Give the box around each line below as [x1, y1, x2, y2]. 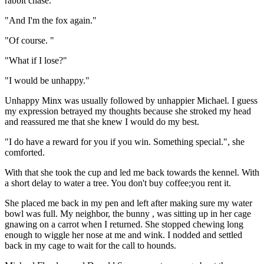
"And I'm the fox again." [5, 15, 97, 25]
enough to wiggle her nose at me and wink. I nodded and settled [5, 229, 242, 240]
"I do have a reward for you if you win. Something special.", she [5, 136, 245, 147]
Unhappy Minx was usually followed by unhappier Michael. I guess [5, 95, 258, 105]
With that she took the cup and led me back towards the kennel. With [5, 167, 259, 177]
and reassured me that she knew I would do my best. [5, 116, 199, 127]
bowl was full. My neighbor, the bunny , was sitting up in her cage [5, 208, 251, 219]
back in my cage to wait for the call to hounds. [5, 240, 176, 250]
